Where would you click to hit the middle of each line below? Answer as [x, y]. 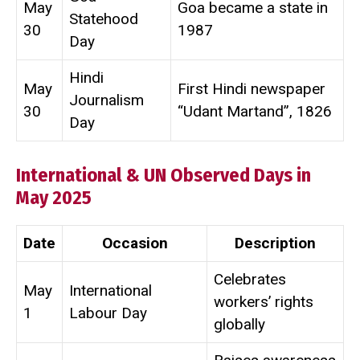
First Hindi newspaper [252, 88]
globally [239, 325]
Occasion [135, 243]
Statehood [104, 18]
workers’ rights [264, 302]
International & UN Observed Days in [164, 176]
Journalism [106, 100]
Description [275, 243]
